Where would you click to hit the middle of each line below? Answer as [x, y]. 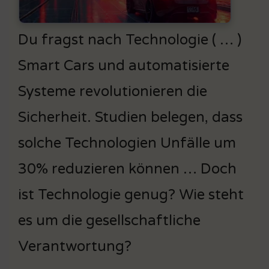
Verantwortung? [75, 246]
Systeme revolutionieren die [113, 91]
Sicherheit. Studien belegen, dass [130, 117]
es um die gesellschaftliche [109, 220]
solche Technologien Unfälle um [127, 143]
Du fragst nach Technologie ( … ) [130, 40]
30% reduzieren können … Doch [127, 169]
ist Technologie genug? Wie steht [131, 195]
